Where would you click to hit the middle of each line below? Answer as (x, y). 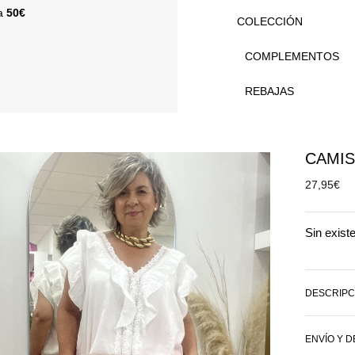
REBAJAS (270, 91)
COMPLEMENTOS (292, 56)
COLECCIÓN (270, 21)
